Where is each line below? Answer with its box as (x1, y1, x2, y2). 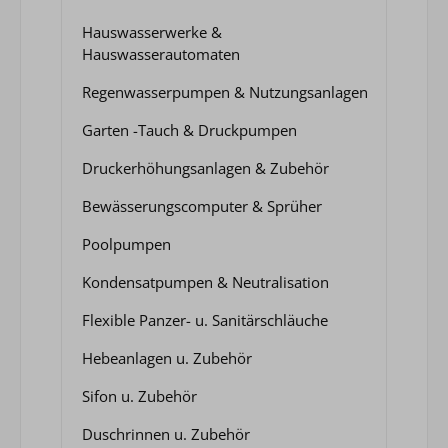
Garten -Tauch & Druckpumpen (82, 119, 297, 140)
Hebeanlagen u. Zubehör (82, 347, 252, 368)
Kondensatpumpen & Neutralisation (82, 271, 329, 292)
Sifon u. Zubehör (82, 385, 197, 406)
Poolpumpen (82, 233, 171, 254)
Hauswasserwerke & (82, 21, 222, 42)
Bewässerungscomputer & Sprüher (82, 195, 322, 216)
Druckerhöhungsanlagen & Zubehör (82, 157, 329, 178)
